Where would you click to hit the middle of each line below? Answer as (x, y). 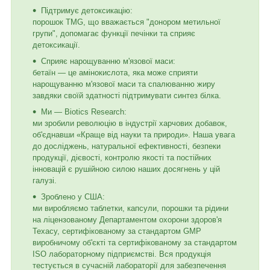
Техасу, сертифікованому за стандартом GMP (117, 231)
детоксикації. (56, 45)
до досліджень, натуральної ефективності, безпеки (127, 146)
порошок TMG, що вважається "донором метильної (127, 22)
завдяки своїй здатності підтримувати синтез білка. (127, 95)
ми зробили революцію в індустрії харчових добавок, (130, 123)
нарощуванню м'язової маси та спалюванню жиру (124, 84)
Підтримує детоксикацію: (87, 10)
